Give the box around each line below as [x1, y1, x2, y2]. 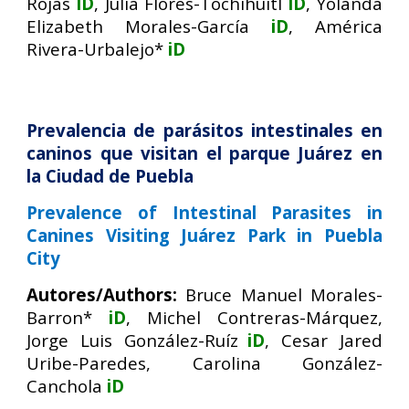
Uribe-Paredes [26, 351, 147, 374]
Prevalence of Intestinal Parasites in [26, 201, 383, 224]
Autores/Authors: [26, 283, 186, 306]
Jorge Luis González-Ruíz [26, 329, 238, 351]
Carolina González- [192, 351, 383, 374]
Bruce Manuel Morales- [185, 283, 383, 306]
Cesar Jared [280, 329, 383, 351]
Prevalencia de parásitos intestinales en [26, 119, 383, 142]
